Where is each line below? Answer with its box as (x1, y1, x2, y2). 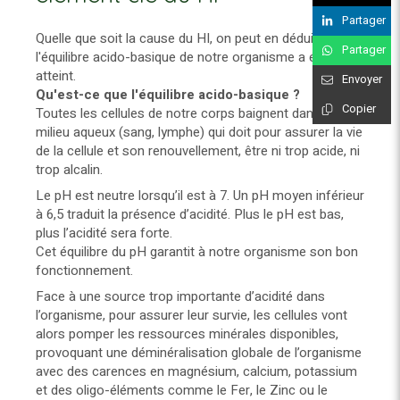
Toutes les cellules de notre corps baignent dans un (36, 104, 338, 124)
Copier (342, 100, 376, 117)
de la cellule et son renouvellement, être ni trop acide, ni (36, 141, 360, 162)
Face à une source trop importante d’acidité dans (36, 287, 325, 307)
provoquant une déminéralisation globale (36, 343, 273, 363)
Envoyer (342, 71, 382, 87)
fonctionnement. (36, 261, 133, 281)
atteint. (36, 66, 79, 87)
